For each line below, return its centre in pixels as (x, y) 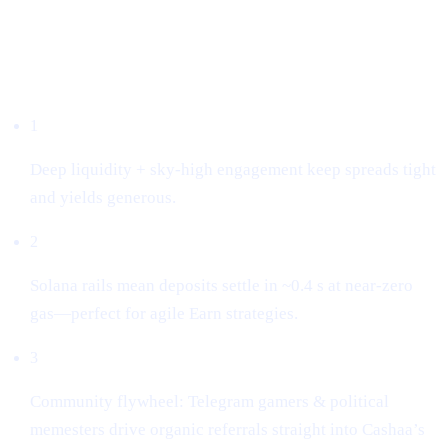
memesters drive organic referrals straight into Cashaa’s (228, 429)
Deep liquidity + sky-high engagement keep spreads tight (233, 169)
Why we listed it (77, 78)
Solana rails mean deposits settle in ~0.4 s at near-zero (222, 285)
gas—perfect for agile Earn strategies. (164, 313)
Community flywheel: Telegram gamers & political (210, 401)
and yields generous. (103, 197)
